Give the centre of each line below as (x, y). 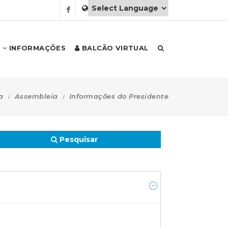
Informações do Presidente (119, 96)
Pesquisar (78, 139)
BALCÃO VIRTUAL (114, 48)
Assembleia (36, 96)
